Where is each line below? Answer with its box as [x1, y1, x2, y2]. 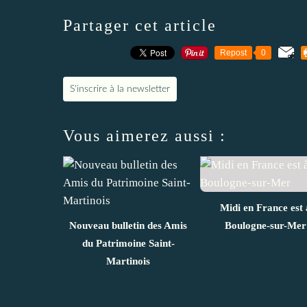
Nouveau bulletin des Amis [69, 219, 187, 231]
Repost [220, 47, 247, 58]
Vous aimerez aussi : [63, 126, 226, 145]
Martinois [106, 255, 150, 267]
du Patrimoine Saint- [82, 237, 175, 249]
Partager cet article [63, 16, 217, 34]
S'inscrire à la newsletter [70, 84, 170, 94]
